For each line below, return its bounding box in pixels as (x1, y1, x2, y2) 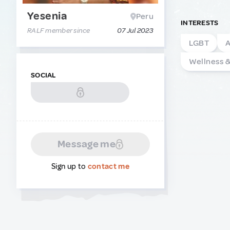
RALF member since (27, 26, 90, 35)
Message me (57, 138, 116, 150)
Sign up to (51, 162, 88, 171)
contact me (87, 162, 129, 171)
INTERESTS (181, 18, 219, 27)
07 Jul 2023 (117, 26, 154, 35)
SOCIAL (31, 71, 56, 80)
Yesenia (27, 9, 67, 23)
